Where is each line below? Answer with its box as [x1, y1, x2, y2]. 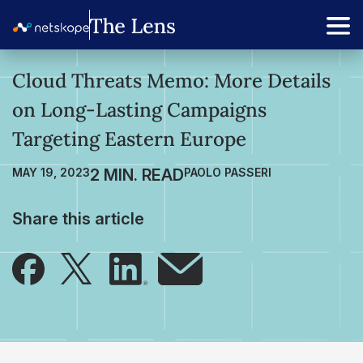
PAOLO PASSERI [184, 165, 271, 179]
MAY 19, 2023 [12, 165, 90, 179]
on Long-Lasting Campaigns [12, 97, 267, 122]
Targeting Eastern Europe [12, 126, 246, 152]
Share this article [12, 209, 144, 228]
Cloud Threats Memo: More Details [12, 68, 331, 93]
